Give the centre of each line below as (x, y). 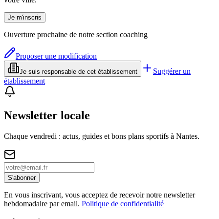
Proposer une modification (56, 56)
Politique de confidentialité (123, 203)
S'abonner (22, 177)
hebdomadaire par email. (42, 203)
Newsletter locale (47, 115)
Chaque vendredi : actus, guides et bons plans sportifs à (90, 136)
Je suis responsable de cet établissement (78, 71)
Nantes (187, 136)
